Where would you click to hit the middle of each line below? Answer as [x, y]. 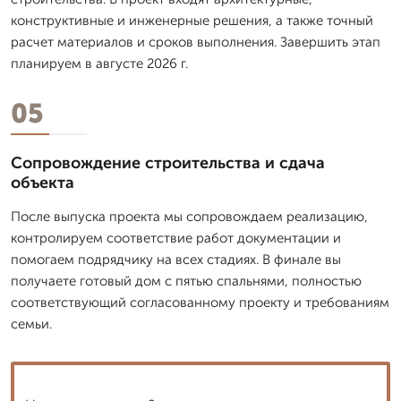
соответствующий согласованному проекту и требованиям [200, 302]
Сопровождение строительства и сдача [168, 162]
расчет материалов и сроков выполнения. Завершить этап [196, 42]
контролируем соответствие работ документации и [176, 238]
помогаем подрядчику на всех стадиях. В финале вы [176, 259]
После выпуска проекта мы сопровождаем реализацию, [189, 216]
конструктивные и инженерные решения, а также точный [192, 20]
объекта [43, 182]
